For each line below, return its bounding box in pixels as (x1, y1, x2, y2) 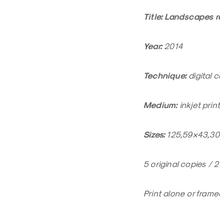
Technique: (143, 70, 187, 81)
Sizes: (143, 129, 165, 140)
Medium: (143, 99, 178, 110)
